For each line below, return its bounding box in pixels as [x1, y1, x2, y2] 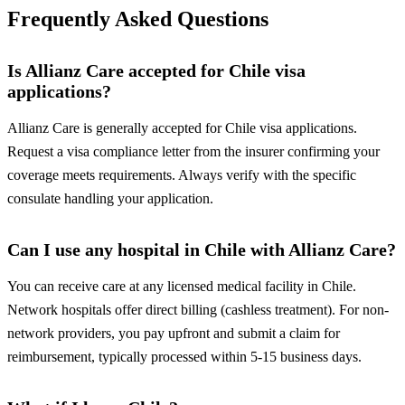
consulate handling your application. [7, 191, 213, 207]
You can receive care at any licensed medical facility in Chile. [7, 278, 356, 295]
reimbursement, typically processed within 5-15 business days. [7, 349, 362, 365]
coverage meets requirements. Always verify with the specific [7, 167, 356, 184]
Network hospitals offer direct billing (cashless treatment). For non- [7, 302, 389, 318]
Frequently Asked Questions [7, 7, 268, 32]
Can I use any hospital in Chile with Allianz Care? [7, 240, 396, 260]
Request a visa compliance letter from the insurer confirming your [7, 144, 380, 160]
